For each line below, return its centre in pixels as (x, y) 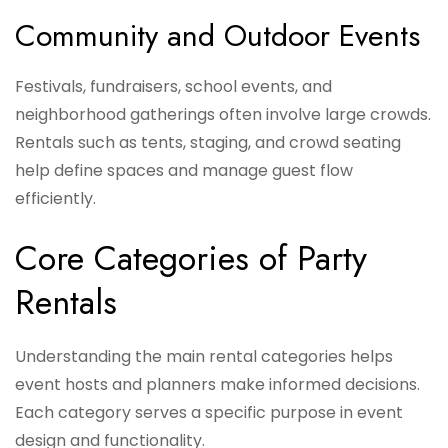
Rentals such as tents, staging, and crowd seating (208, 143)
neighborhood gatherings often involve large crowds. (223, 115)
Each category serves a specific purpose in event (209, 413)
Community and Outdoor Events (217, 36)
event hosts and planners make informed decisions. (217, 385)
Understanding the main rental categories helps (204, 357)
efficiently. (55, 199)
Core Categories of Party (191, 259)
